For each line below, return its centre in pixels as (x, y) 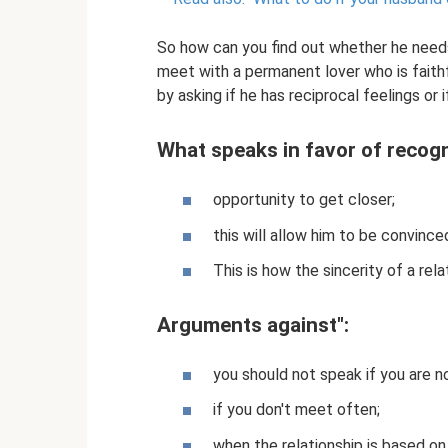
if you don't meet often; (296, 410)
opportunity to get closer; (304, 200)
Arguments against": (253, 324)
